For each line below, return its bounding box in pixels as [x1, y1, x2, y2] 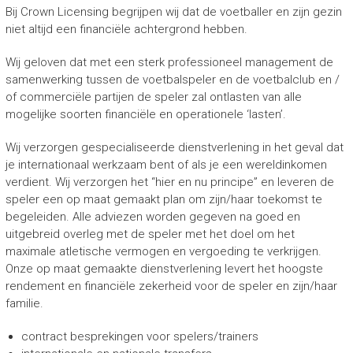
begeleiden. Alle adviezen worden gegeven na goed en [5, 210, 300, 224]
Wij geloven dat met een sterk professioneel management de [5, 55, 333, 69]
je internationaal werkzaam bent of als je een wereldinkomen [5, 158, 327, 172]
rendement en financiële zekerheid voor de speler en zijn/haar [5, 279, 337, 293]
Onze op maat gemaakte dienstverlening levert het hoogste [5, 262, 323, 276]
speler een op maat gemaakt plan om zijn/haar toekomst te [5, 192, 322, 206]
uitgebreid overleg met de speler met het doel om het [5, 227, 295, 241]
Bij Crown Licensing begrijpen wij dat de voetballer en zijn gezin [5, 5, 342, 19]
